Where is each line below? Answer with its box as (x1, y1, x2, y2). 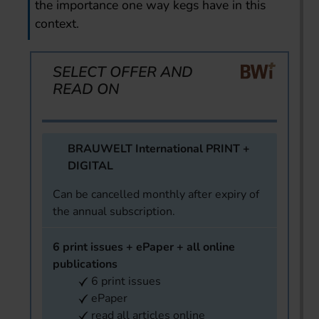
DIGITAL (68, 157, 113, 174)
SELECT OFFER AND (53, 61, 193, 82)
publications (53, 256, 117, 272)
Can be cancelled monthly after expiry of (53, 186, 259, 202)
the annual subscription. (53, 203, 175, 219)
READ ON (53, 78, 119, 99)
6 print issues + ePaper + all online (53, 239, 235, 255)
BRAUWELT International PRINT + (68, 140, 250, 157)
